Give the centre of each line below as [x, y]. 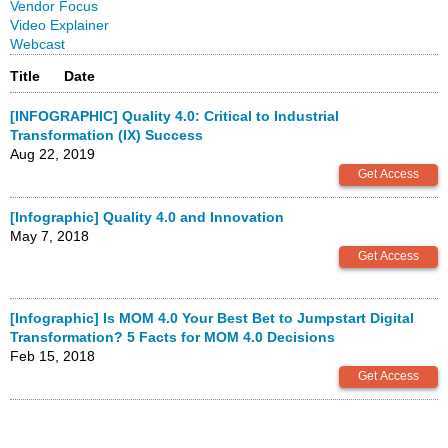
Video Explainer [59, 25]
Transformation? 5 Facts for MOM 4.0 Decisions [172, 337]
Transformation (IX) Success [106, 135]
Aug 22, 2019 [52, 154]
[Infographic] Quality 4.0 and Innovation [147, 217]
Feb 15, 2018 [52, 356]
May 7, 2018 [49, 236]
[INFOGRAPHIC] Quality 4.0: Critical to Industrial [174, 116]
